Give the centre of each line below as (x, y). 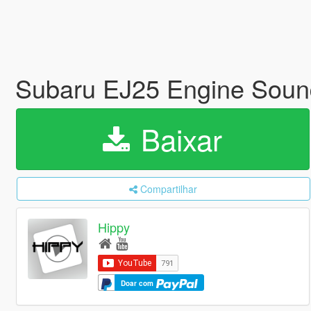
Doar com (138, 284)
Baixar (178, 139)
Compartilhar (169, 189)
